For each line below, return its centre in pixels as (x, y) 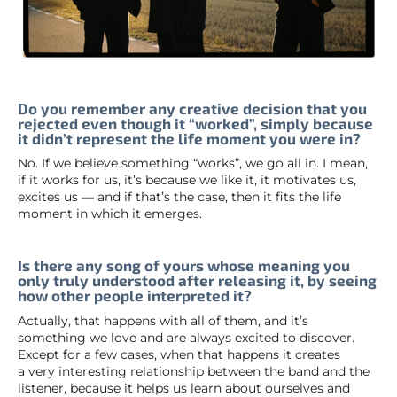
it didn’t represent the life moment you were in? (189, 138)
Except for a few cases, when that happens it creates (179, 354)
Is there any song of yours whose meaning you (184, 265)
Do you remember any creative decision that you (192, 108)
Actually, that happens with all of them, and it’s (163, 320)
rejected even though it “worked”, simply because (195, 123)
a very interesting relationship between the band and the (194, 371)
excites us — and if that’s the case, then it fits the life (179, 197)
